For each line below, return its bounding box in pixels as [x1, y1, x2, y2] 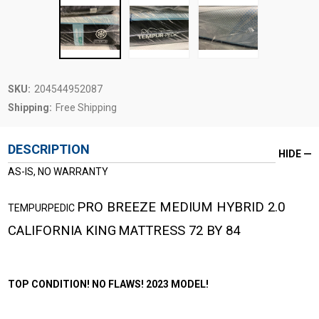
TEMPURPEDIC [7, 202, 77, 214]
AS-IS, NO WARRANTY [7, 165, 108, 177]
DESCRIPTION [7, 141, 90, 157]
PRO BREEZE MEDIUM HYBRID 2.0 [76, 199, 285, 215]
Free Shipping [55, 101, 117, 113]
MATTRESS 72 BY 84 [117, 222, 240, 239]
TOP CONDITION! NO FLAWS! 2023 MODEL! [7, 278, 209, 290]
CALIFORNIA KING [7, 222, 116, 239]
